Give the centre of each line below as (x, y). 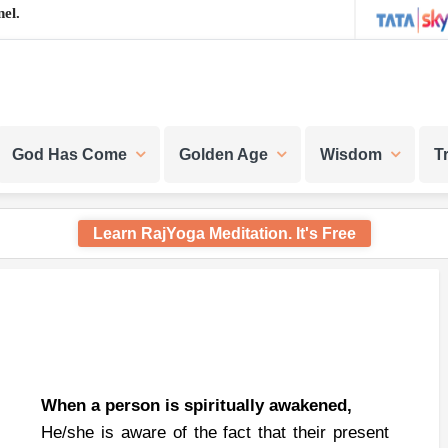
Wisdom (351, 154)
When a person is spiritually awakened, (196, 405)
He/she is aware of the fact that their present (215, 432)
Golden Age (223, 154)
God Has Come (69, 154)
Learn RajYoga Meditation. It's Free (224, 233)
